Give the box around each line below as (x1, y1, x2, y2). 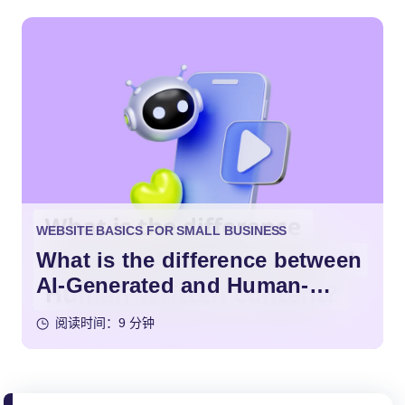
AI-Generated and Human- (36, 273, 309, 298)
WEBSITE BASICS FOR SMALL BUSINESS (36, 223, 287, 239)
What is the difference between (36, 248, 363, 273)
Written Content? (36, 298, 217, 324)
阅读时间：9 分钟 (55, 316, 155, 331)
